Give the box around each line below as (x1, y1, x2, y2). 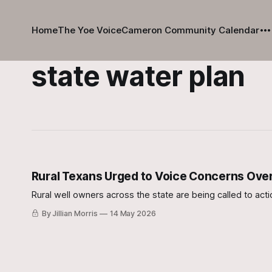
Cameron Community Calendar (121, 24, 259, 36)
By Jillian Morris (41, 209, 98, 218)
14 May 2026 (109, 209, 157, 218)
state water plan (31, 59, 245, 93)
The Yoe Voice (57, 24, 121, 36)
